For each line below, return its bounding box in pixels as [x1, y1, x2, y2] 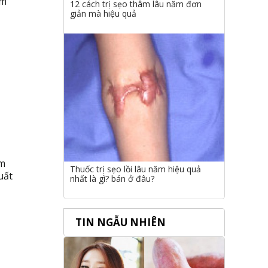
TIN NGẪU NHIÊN [75, 215, 166, 230]
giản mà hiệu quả [70, 7, 136, 19]
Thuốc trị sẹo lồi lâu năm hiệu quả [70, 163, 201, 175]
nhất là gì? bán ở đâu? [70, 173, 154, 185]
